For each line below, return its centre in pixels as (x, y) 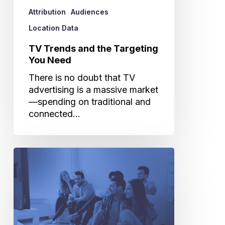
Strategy (30, 201)
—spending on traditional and (89, 101)
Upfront (29, 189)
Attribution (47, 12)
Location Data (53, 28)
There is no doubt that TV (82, 77)
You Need (50, 60)
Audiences (89, 12)
